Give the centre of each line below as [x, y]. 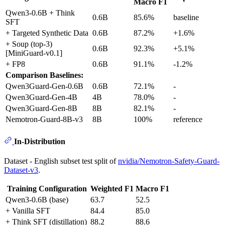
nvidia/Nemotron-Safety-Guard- [169, 161]
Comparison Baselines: [44, 75]
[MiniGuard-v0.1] [34, 53]
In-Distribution [40, 142]
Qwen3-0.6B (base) [37, 200]
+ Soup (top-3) [29, 44]
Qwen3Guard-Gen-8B [41, 108]
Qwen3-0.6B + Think [40, 13]
